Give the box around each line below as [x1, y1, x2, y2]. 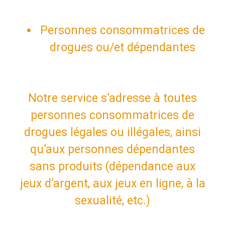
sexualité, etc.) [75, 193, 150, 207]
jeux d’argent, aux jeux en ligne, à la [20, 176, 205, 190]
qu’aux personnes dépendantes [30, 142, 195, 156]
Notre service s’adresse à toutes [28, 91, 197, 105]
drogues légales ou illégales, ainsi [24, 125, 201, 139]
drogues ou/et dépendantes [50, 40, 195, 54]
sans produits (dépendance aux [30, 159, 195, 173]
